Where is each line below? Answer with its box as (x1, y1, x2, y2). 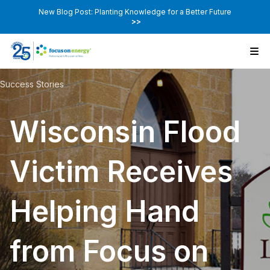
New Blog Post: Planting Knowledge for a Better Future (39, 7, 231, 16)
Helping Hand (10, 193, 199, 230)
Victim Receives (10, 154, 233, 190)
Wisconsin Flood (10, 114, 240, 150)
